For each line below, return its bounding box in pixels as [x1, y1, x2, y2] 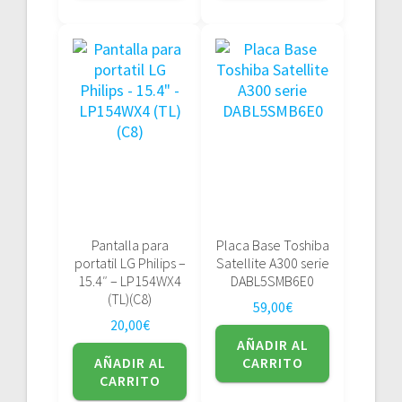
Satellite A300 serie [215, 253, 329, 272]
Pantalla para [91, 235, 169, 254]
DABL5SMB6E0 [231, 271, 314, 290]
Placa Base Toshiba [215, 235, 329, 254]
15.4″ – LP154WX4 [78, 271, 181, 290]
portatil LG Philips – [74, 253, 186, 272]
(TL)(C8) [108, 289, 152, 308]
